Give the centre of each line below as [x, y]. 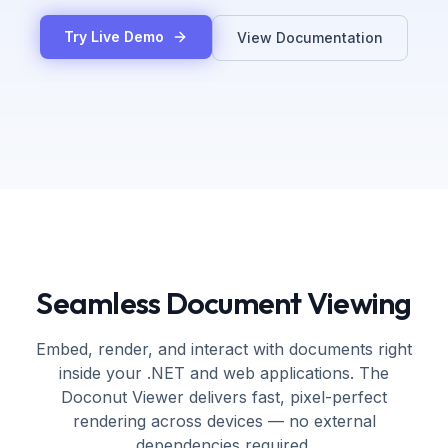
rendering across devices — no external [224, 421]
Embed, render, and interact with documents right [224, 349]
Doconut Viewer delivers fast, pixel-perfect [224, 397]
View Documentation [310, 37]
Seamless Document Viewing [224, 303]
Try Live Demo [114, 36]
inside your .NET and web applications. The [224, 373]
